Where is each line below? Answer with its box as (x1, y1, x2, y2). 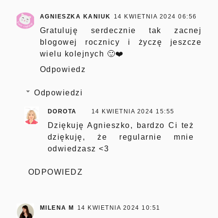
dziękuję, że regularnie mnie (47, 133, 194, 142)
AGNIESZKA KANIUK (39, 13, 111, 20)
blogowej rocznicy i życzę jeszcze (39, 38, 202, 47)
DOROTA (47, 108, 77, 115)
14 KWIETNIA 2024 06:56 (113, 13, 197, 20)
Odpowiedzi (34, 89, 83, 97)
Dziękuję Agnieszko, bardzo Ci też (47, 121, 194, 130)
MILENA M (39, 204, 74, 212)
